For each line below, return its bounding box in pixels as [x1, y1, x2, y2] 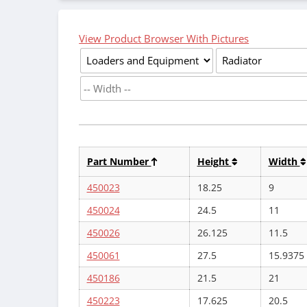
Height [197, 154, 232, 168]
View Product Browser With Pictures [79, 31, 249, 45]
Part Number [86, 154, 151, 168]
